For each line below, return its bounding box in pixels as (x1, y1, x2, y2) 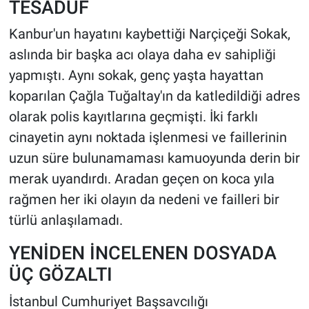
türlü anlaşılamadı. (8, 212, 123, 229)
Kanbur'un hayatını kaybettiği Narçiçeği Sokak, (8, 26, 290, 43)
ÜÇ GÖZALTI (8, 263, 112, 286)
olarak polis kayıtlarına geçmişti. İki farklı (8, 108, 258, 126)
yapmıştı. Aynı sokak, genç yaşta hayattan (8, 67, 263, 84)
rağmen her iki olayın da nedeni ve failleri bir (8, 191, 279, 208)
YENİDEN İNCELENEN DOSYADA (8, 242, 277, 264)
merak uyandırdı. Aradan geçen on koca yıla (8, 170, 275, 188)
